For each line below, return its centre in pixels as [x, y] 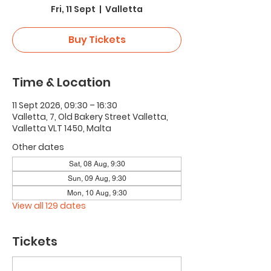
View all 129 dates [49, 206]
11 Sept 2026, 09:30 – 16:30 [65, 105]
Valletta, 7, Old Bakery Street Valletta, [90, 117]
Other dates [38, 147]
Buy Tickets [97, 40]
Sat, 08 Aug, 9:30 [97, 164]
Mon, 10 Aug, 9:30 [97, 193]
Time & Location [61, 82]
